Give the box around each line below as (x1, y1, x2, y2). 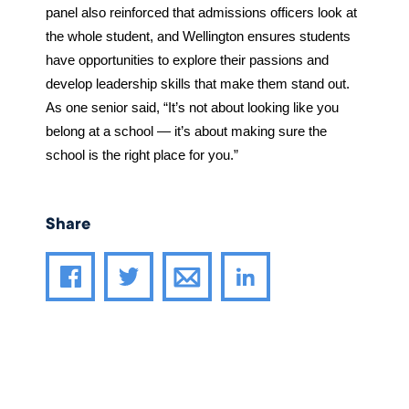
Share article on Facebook (68, 304, 236, 321)
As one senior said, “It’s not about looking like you (45, 100, 339, 116)
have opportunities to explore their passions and (45, 53, 329, 68)
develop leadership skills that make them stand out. (45, 77, 350, 92)
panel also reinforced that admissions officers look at (45, 5, 357, 21)
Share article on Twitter (127, 304, 278, 321)
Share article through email (210, 255, 384, 272)
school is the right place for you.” (45, 148, 238, 163)
